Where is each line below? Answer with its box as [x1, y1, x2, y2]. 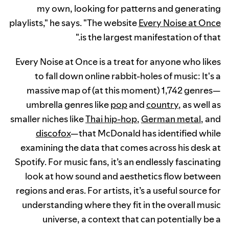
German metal [141, 112, 201, 126]
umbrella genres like [26, 98, 110, 111]
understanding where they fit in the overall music [22, 198, 221, 212]
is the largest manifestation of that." [80, 31, 221, 44]
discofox [36, 127, 71, 140]
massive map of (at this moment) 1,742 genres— [27, 84, 221, 97]
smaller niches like [10, 112, 85, 126]
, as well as [178, 98, 221, 111]
